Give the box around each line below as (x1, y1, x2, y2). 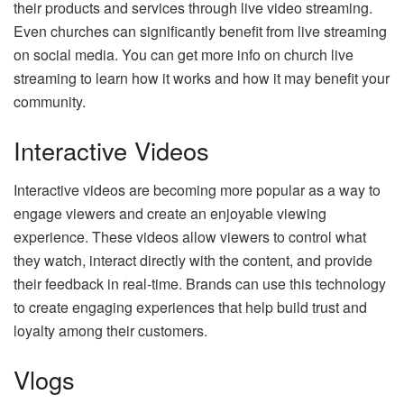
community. (14, 91, 86, 113)
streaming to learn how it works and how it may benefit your (14, 68, 390, 89)
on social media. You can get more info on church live (14, 44, 353, 66)
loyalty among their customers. (14, 320, 207, 342)
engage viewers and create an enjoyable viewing (14, 203, 326, 225)
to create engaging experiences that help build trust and (14, 297, 367, 318)
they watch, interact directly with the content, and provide (14, 250, 372, 271)
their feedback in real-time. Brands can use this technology (14, 273, 386, 295)
